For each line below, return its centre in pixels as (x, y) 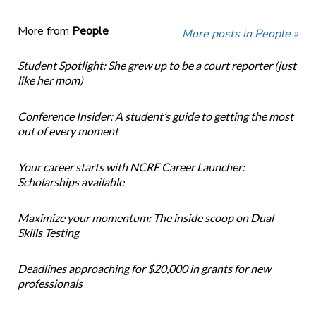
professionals (50, 284)
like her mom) (50, 80)
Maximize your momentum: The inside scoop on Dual (145, 218)
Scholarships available (71, 182)
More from (44, 31)
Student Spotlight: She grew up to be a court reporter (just (157, 66)
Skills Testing (48, 233)
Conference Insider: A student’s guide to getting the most (155, 116)
